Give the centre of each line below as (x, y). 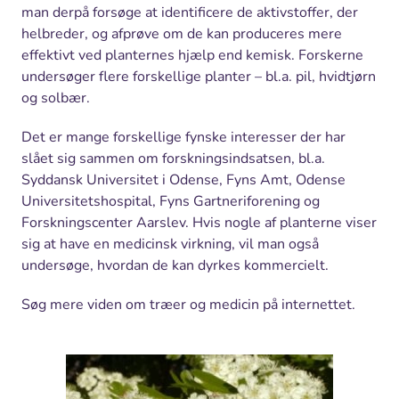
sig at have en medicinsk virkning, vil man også (170, 244)
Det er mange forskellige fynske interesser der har (183, 138)
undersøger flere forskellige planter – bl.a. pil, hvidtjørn (199, 77)
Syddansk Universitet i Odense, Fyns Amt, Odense (183, 180)
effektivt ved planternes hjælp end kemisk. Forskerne (192, 56)
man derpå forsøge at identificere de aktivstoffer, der (190, 13)
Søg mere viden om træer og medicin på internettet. (188, 305)
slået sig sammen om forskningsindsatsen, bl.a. (173, 159)
